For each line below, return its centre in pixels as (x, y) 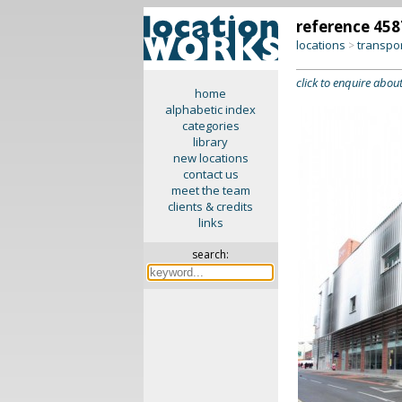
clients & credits (211, 206)
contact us (210, 174)
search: (211, 254)
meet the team (210, 190)
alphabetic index (211, 109)
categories (210, 126)
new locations (210, 158)
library (211, 142)
